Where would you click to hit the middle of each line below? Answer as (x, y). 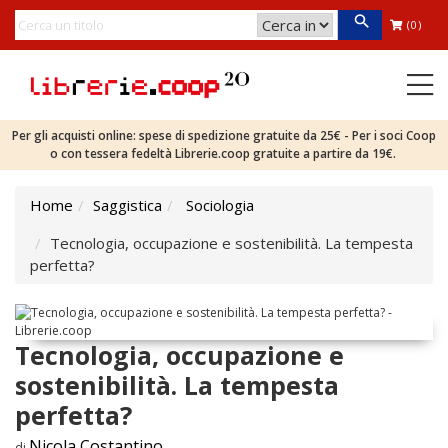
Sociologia (220, 205)
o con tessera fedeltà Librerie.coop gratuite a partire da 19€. (224, 153)
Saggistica (127, 205)
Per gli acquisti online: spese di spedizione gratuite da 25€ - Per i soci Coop (224, 135)
